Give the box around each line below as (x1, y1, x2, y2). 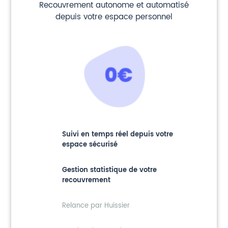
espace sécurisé (62, 139, 118, 151)
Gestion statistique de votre (62, 165, 157, 176)
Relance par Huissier (62, 201, 130, 212)
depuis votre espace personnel (55, 11, 173, 24)
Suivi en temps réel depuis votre (62, 129, 173, 140)
